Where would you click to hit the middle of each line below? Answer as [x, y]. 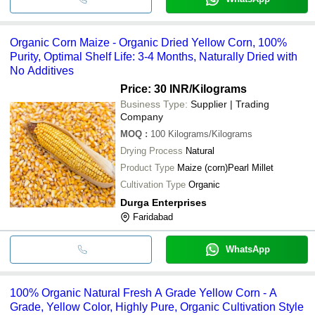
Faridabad [153, 217]
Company [142, 116]
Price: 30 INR [155, 89]
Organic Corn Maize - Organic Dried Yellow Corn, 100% [148, 42]
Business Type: [154, 104]
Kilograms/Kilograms [210, 134]
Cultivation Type [153, 184]
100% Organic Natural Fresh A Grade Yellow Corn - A [143, 292]
